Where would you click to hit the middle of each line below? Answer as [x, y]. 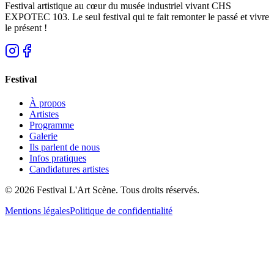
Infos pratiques [58, 158]
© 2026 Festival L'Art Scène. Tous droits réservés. [102, 190]
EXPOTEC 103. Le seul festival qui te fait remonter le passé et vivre [137, 17]
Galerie [43, 136]
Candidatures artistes [69, 169]
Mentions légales [37, 210]
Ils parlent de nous [65, 147]
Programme [52, 125]
